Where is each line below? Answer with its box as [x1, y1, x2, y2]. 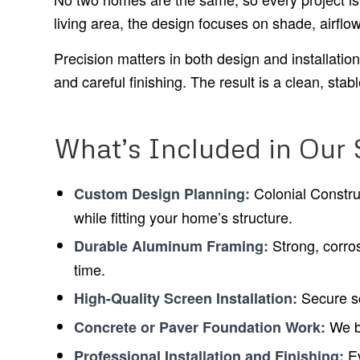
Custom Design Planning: [74, 183, 250, 205]
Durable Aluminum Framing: [74, 235, 268, 257]
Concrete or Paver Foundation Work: [74, 317, 325, 338]
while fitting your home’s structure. [74, 207, 292, 228]
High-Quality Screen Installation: [74, 288, 297, 309]
